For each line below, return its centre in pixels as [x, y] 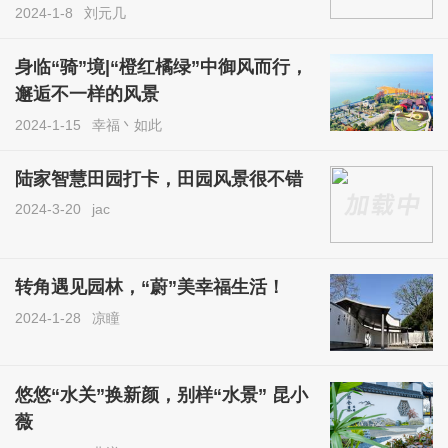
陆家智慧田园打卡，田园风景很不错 [159, 179]
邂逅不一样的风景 [87, 94]
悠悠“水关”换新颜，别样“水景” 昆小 [162, 394]
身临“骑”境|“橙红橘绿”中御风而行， [162, 67]
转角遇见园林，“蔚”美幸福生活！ [150, 287]
